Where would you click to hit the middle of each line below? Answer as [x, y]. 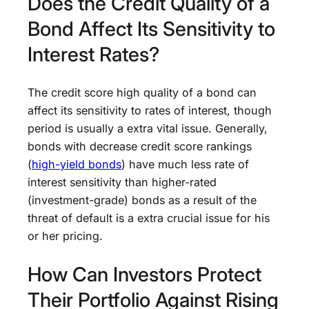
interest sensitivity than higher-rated [122, 182]
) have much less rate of [185, 164]
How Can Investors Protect [144, 274]
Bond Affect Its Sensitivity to [151, 29]
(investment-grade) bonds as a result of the [142, 200]
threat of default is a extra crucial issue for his [149, 218]
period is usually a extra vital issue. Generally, [148, 128]
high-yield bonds [77, 164]
